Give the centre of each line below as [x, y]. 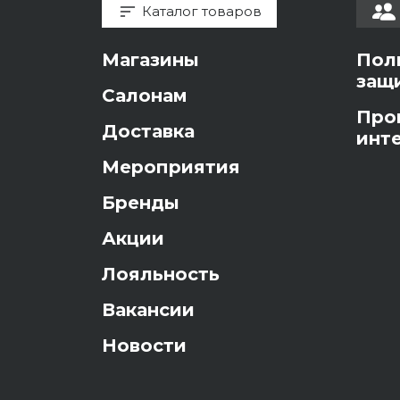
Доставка [148, 132]
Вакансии [148, 310]
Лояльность [161, 275]
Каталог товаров [202, 12]
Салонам [145, 96]
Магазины [150, 60]
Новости [144, 346]
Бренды [141, 203]
